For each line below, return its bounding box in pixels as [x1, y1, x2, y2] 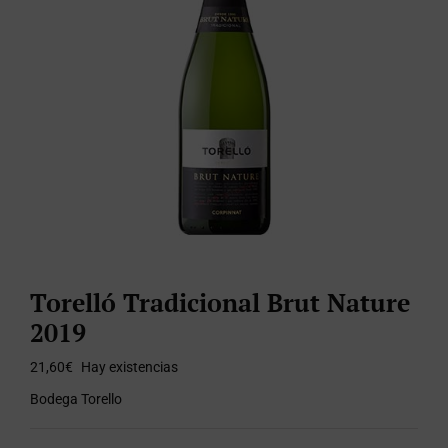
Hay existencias [81, 359, 178, 375]
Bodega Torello [30, 391, 122, 407]
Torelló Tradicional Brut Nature [30, 286, 410, 319]
